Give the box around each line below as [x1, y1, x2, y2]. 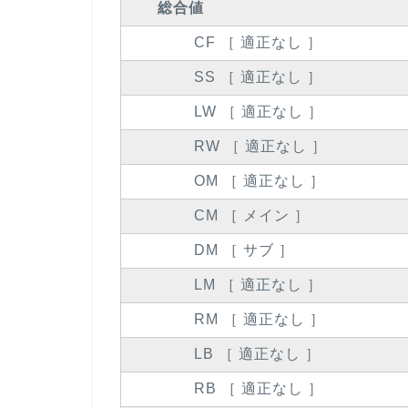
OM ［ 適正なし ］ [194, 173, 325, 189]
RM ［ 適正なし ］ [194, 311, 325, 328]
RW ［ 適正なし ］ [194, 138, 327, 155]
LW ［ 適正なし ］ [194, 104, 323, 120]
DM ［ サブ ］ [194, 242, 294, 259]
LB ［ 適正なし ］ [194, 346, 321, 362]
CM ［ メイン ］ [194, 208, 310, 224]
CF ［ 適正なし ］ [194, 35, 322, 51]
